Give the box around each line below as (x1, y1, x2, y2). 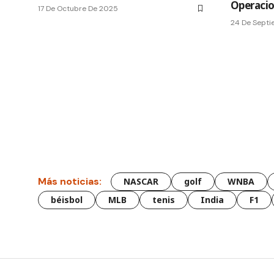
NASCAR (124, 175, 158, 187)
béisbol (51, 193, 83, 206)
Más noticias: (38, 175, 102, 188)
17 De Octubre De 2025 (38, 3, 118, 13)
